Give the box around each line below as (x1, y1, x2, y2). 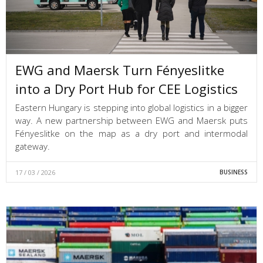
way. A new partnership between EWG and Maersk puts (15, 114, 248, 127)
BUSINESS (219, 168, 248, 177)
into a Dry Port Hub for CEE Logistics (15, 80, 238, 98)
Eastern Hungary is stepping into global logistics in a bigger (15, 102, 248, 114)
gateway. (15, 140, 50, 153)
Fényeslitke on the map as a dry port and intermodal (15, 127, 248, 140)
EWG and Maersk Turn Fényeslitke (15, 61, 224, 79)
